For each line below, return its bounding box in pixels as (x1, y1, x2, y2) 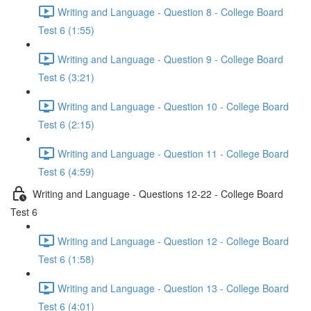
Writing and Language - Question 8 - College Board (58, 4, 283, 19)
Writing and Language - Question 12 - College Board (58, 233, 289, 248)
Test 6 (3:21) (38, 70, 94, 84)
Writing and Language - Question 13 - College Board (58, 280, 289, 295)
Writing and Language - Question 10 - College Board (58, 99, 289, 113)
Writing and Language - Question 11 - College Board (58, 146, 289, 160)
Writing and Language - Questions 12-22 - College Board (33, 186, 283, 201)
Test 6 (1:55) (38, 23, 94, 37)
